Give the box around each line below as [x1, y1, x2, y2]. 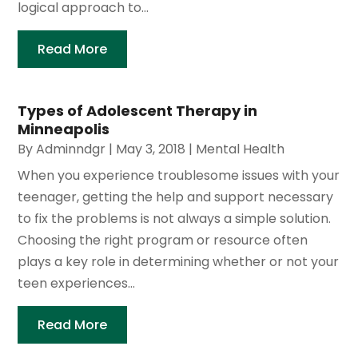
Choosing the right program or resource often [18, 231, 308, 250]
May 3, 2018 [116, 140, 186, 159]
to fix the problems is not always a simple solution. [18, 209, 332, 229]
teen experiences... [18, 274, 136, 293]
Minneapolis [18, 119, 110, 140]
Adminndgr [36, 140, 106, 159]
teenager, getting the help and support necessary [18, 188, 334, 207]
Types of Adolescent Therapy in [18, 101, 258, 121]
